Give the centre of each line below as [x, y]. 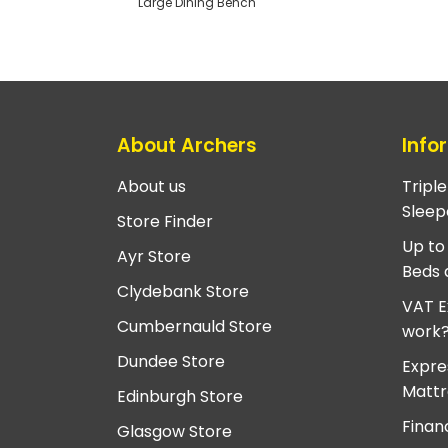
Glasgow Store [174, 432]
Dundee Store [171, 362]
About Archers [187, 145]
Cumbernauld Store [194, 327]
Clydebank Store [183, 292]
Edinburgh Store [180, 397]
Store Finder [165, 222]
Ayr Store [154, 257]
